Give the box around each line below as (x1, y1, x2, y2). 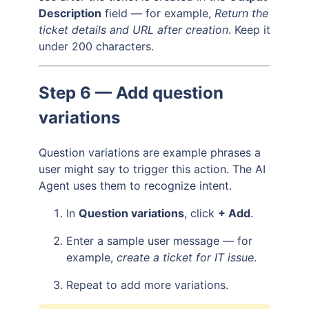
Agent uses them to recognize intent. (39, 178, 232, 192)
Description (39, 6, 101, 20)
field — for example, (101, 6, 215, 20)
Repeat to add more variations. (66, 277, 228, 292)
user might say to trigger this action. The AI (39, 161, 266, 176)
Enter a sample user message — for (66, 233, 252, 248)
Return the (215, 6, 268, 20)
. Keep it (228, 22, 270, 37)
